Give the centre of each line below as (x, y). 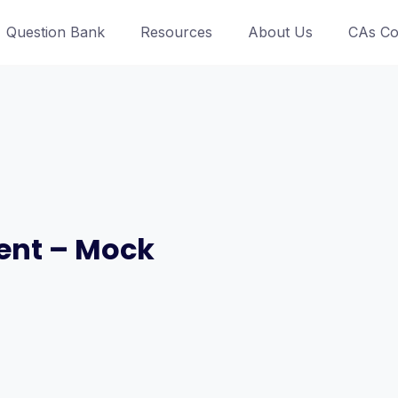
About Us (280, 32)
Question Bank (55, 32)
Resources (176, 32)
